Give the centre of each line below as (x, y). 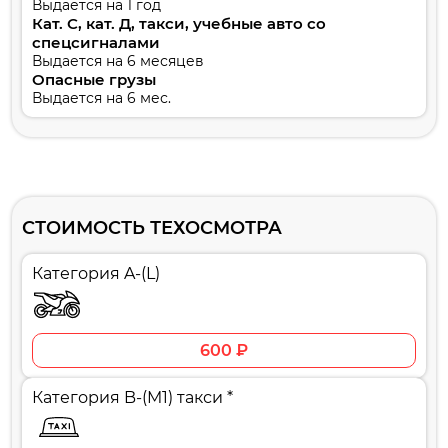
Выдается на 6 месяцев (118, 60)
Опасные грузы (94, 79)
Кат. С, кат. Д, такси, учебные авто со (179, 23)
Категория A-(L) (96, 273)
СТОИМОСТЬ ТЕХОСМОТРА (152, 227)
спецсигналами (96, 42)
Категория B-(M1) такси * (132, 397)
